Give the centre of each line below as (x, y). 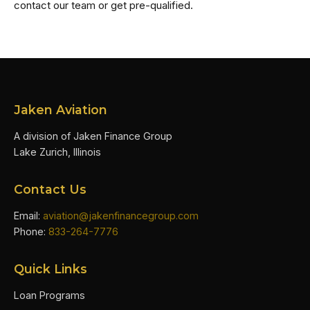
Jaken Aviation (61, 110)
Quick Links (51, 269)
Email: (28, 216)
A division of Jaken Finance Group (93, 136)
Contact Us (50, 189)
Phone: (31, 231)
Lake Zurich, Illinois (57, 152)
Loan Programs (49, 295)
